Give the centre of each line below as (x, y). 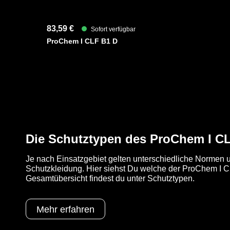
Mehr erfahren (65, 209)
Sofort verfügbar (112, 29)
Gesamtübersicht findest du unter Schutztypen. (110, 178)
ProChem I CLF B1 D (82, 41)
